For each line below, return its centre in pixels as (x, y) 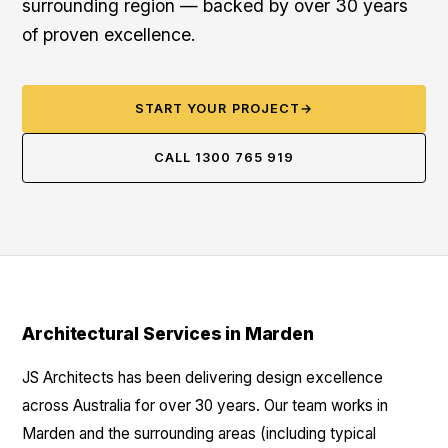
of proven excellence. (109, 34)
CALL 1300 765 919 (224, 157)
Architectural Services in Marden (168, 333)
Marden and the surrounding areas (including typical (199, 433)
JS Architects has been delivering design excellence (203, 377)
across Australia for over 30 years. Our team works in (205, 405)
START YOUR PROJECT (217, 108)
